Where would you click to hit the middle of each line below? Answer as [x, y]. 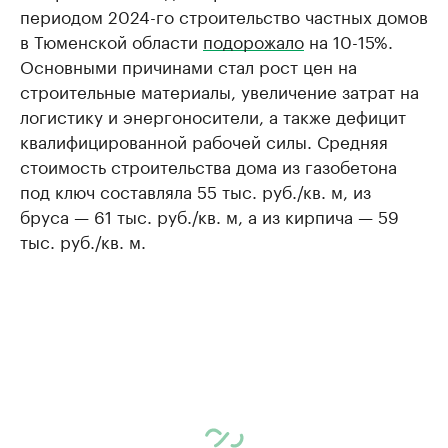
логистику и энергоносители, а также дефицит [213, 115]
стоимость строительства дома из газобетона [208, 165]
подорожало [253, 40]
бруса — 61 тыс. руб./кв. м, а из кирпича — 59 [209, 215]
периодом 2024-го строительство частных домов [224, 15]
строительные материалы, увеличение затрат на [219, 90]
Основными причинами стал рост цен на [188, 65]
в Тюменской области [111, 40]
